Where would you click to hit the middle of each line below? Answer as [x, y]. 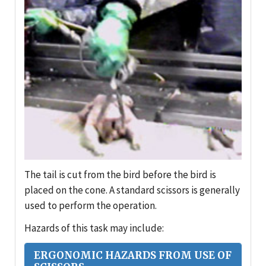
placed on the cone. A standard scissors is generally [132, 190]
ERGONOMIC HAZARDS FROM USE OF [133, 256]
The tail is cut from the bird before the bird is [120, 175]
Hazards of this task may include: [94, 228]
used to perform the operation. [91, 206]
